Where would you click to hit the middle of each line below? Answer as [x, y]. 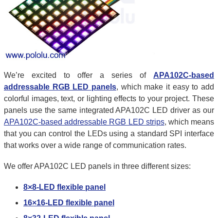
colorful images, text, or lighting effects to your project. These [109, 98]
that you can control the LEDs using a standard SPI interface [109, 133]
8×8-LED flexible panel [64, 187]
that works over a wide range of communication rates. [95, 145]
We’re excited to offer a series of [79, 75]
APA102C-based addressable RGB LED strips [84, 122]
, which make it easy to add [165, 87]
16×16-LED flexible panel [69, 203]
